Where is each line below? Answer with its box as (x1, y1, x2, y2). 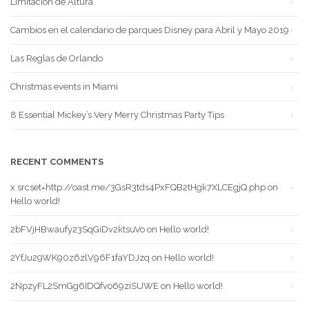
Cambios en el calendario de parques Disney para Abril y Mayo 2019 (10, 24, 289, 35)
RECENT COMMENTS (10, 156, 103, 167)
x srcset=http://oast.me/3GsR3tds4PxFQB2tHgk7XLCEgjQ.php (10, 181, 266, 192)
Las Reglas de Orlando (10, 52, 103, 63)
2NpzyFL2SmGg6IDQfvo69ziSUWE (10, 280, 159, 291)
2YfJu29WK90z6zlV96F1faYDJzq (10, 252, 150, 263)
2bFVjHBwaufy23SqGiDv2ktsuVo (10, 223, 145, 235)
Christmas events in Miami (10, 81, 118, 92)
